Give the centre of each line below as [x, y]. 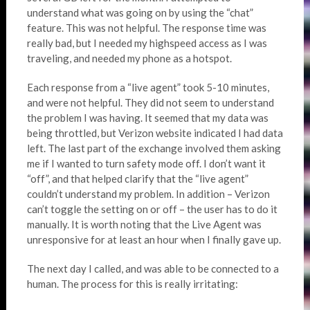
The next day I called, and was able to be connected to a [153, 268]
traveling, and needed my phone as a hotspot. [129, 58]
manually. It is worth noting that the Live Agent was [144, 224]
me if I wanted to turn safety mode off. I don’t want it [146, 163]
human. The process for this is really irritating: [132, 284]
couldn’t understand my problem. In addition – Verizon [148, 194]
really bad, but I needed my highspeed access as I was [147, 43]
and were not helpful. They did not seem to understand [150, 102]
